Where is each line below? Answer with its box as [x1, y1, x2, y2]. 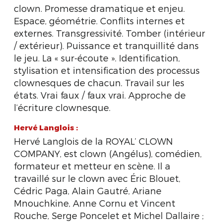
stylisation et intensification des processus [14, 65, 200, 75]
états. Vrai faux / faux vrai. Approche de [14, 90, 186, 100]
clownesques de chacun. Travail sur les [14, 77, 184, 88]
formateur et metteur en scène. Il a [14, 161, 170, 171]
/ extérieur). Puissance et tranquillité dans [14, 40, 199, 51]
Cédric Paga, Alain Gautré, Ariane [14, 185, 162, 196]
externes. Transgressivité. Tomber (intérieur [14, 28, 205, 38]
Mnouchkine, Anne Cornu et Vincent [14, 198, 175, 208]
